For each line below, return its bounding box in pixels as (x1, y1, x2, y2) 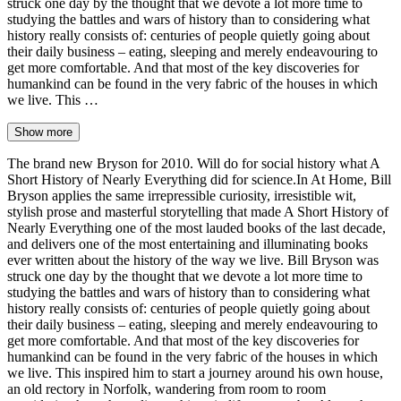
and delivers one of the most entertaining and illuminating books (7, 235, 368, 252)
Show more (14, 124, 73, 139)
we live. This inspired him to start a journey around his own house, (7, 364, 383, 380)
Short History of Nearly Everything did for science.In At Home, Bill (7, 171, 391, 187)
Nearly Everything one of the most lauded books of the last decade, (7, 219, 386, 235)
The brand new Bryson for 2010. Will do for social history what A (7, 155, 380, 171)
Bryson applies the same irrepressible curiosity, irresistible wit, (7, 187, 356, 203)
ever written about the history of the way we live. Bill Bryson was (7, 252, 379, 268)
